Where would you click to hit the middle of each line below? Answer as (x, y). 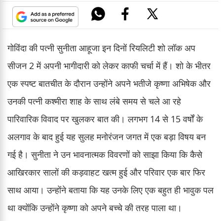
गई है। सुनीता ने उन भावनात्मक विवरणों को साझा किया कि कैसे (105, 154)
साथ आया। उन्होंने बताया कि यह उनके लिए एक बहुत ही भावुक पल (110, 190)
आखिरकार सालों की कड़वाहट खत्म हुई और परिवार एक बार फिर (106, 172)
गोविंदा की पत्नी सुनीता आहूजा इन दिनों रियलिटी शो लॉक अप (101, 48)
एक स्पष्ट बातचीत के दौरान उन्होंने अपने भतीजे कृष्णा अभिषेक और (109, 83)
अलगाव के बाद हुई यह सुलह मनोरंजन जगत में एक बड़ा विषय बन (107, 136)
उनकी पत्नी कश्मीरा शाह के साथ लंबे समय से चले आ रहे (94, 101)
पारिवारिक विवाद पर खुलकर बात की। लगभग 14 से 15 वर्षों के (105, 119)
